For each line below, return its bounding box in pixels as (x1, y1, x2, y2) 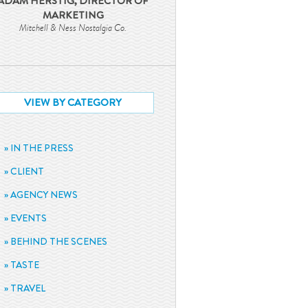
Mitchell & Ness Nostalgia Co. (19, 21, 127, 34)
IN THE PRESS (10, 141, 74, 155)
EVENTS (10, 211, 47, 225)
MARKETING (42, 8, 104, 23)
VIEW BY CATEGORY (24, 95, 122, 110)
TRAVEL (10, 281, 46, 295)
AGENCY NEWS (10, 188, 78, 201)
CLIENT (10, 164, 45, 178)
